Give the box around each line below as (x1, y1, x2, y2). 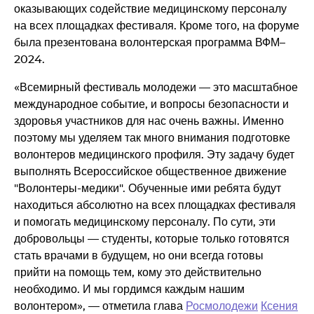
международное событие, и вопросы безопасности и (14, 98, 289, 110)
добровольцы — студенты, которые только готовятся (14, 233, 289, 245)
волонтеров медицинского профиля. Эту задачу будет (14, 149, 294, 161)
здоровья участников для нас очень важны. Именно (14, 115, 284, 127)
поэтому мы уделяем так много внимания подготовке (14, 132, 290, 144)
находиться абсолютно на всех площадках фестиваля (14, 199, 296, 211)
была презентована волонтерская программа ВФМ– (14, 36, 285, 48)
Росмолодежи (186, 300, 258, 312)
